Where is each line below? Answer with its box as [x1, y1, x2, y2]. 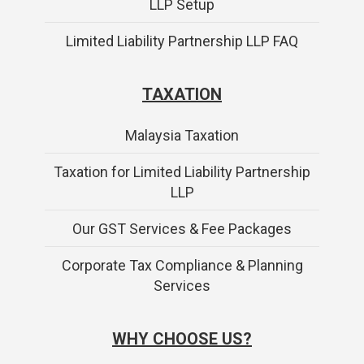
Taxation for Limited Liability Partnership [54, 162, 310, 180]
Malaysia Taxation [125, 126, 239, 144]
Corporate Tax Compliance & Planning [61, 256, 303, 274]
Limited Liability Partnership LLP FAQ [66, 32, 298, 50]
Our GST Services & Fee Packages [72, 219, 292, 237]
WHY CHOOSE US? [112, 328, 252, 349]
